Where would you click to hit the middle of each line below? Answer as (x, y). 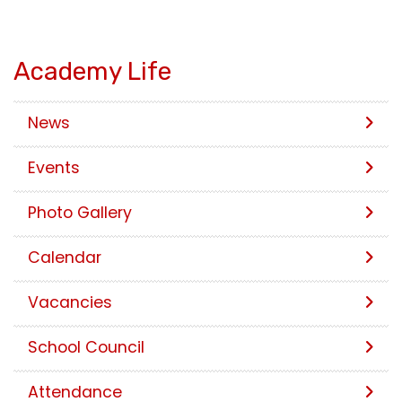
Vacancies (70, 302)
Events (54, 167)
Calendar (65, 257)
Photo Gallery (80, 212)
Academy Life (92, 71)
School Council (86, 347)
